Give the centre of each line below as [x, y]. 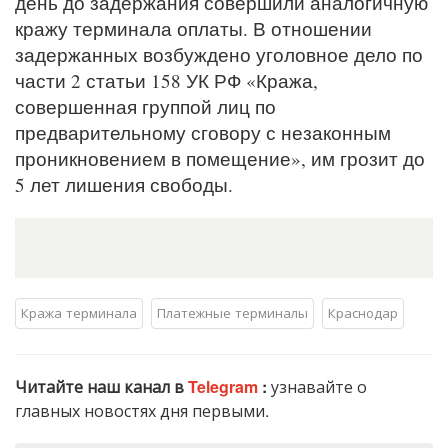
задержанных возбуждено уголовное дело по [219, 54]
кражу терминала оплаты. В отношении [193, 28]
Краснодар [363, 312]
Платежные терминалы [232, 312]
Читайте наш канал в [101, 386]
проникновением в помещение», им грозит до [220, 158]
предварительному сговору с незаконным [203, 132]
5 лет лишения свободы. [124, 184]
